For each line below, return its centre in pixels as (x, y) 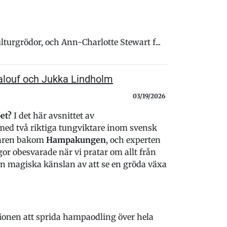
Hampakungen (76, 140)
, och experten (133, 140)
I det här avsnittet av (53, 116)
